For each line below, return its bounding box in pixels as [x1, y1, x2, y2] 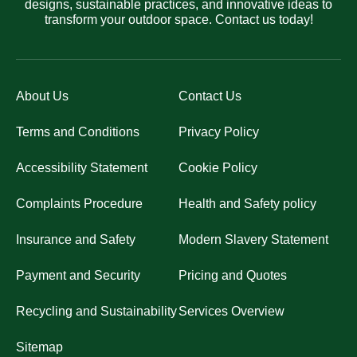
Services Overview [178, 304, 284, 319]
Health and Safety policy [178, 197, 316, 211]
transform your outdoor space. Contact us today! [44, 13, 313, 27]
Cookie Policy [178, 161, 257, 175]
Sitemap [16, 340, 63, 355]
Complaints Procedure [16, 197, 143, 211]
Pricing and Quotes [178, 269, 287, 283]
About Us [16, 89, 69, 104]
